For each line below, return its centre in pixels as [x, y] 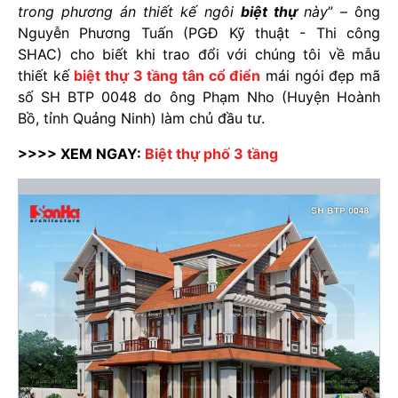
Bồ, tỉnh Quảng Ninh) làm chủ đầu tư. [141, 118]
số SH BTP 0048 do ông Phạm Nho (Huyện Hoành [199, 97]
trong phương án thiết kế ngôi [129, 12]
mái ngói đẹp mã [321, 76]
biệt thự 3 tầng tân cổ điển [167, 76]
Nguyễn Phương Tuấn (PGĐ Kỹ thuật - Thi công [199, 33]
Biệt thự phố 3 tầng [211, 154]
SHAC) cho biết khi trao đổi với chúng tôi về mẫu [199, 54]
